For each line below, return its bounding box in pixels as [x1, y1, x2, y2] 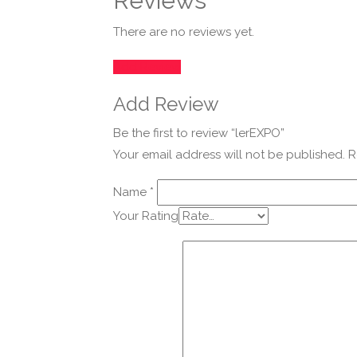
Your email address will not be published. [113, 147, 345, 162]
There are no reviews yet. [113, 25, 254, 39]
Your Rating [113, 209, 178, 223]
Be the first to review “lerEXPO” [113, 126, 284, 140]
